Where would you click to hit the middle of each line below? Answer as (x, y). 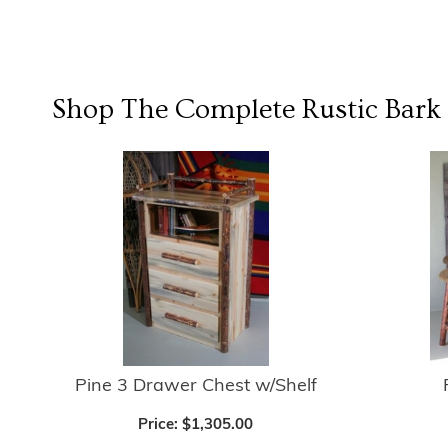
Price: (160, 425)
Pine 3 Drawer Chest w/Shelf (195, 386)
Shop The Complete (177, 109)
